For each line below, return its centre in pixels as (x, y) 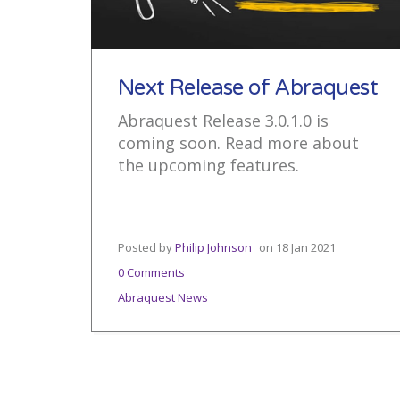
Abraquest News (163, 297)
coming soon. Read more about (238, 143)
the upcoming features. (208, 165)
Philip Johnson (213, 247)
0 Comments (151, 272)
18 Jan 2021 (306, 247)
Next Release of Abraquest (248, 88)
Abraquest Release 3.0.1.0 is (223, 121)
